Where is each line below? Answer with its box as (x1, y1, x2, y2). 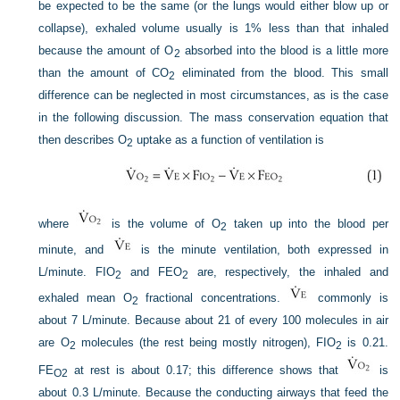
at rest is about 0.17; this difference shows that (68, 363, 345, 377)
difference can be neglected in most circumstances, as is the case (38, 88, 388, 102)
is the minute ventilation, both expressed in (133, 243, 388, 256)
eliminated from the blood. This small (175, 66, 388, 79)
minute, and (38, 243, 112, 256)
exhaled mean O (38, 291, 132, 304)
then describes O (38, 133, 128, 146)
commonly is (310, 291, 388, 304)
